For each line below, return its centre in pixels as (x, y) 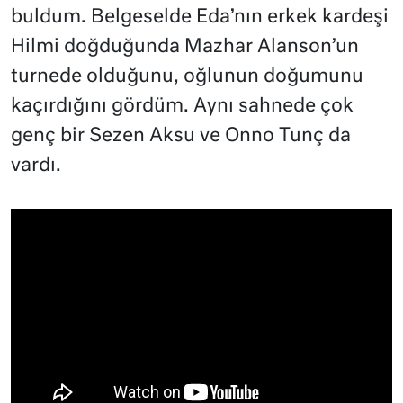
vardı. (36, 166)
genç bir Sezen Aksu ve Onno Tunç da (181, 137)
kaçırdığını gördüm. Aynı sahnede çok (182, 107)
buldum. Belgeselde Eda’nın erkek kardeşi (200, 18)
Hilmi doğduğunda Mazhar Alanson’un (185, 48)
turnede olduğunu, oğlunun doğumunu (187, 77)
